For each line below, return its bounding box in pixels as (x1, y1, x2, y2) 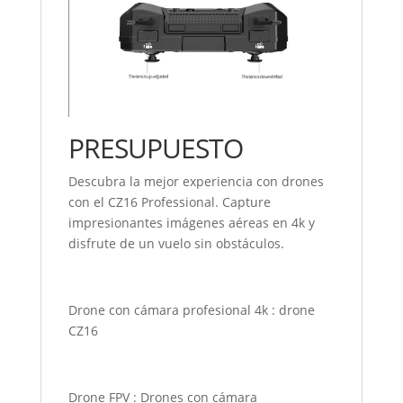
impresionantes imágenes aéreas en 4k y (67, 214, 315, 232)
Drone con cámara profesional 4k (67, 301, 268, 319)
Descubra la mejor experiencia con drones (67, 173, 324, 191)
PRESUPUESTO (67, 130, 243, 167)
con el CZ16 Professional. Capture (67, 193, 271, 211)
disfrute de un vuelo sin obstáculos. (67, 235, 284, 253)
